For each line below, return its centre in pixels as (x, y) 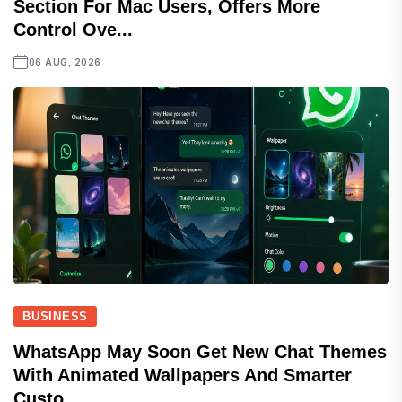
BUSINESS (56, 316)
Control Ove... (73, 30)
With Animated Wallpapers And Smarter (183, 375)
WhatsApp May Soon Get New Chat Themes (200, 352)
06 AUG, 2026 (65, 62)
